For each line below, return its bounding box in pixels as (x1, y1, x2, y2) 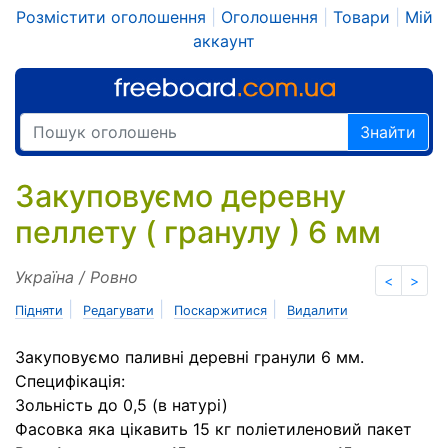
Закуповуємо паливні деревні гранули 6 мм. (15, 347, 364, 367)
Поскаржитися (174, 303, 267, 318)
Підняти (15, 303, 63, 318)
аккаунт (193, 31, 255, 51)
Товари (332, 7, 390, 27)
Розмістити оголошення (15, 7, 206, 27)
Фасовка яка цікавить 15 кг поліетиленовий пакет (15, 419, 412, 439)
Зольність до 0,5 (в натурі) (15, 395, 228, 415)
